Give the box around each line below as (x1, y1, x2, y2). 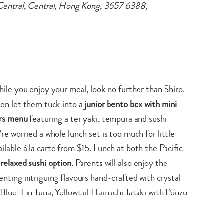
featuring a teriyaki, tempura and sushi (27, 111, 166, 125)
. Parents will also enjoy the (71, 156, 167, 169)
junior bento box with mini (84, 97, 177, 110)
